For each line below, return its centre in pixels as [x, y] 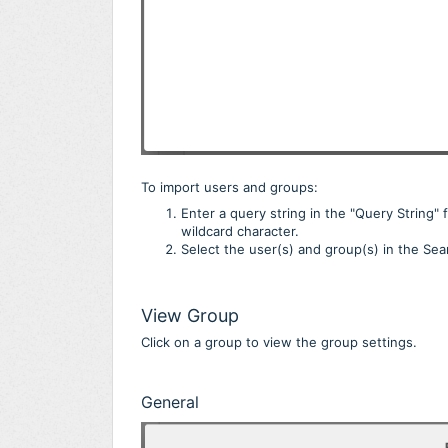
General [170, 401]
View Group [190, 315]
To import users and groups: [229, 186]
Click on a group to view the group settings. [279, 341]
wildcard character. [240, 230]
